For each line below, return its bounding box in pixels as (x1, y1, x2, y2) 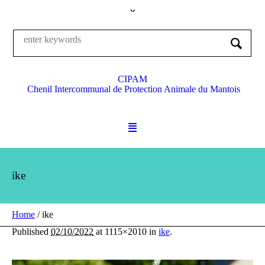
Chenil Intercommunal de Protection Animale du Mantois (27, 84, 240, 94)
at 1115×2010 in (93, 227, 159, 237)
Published (12, 227, 51, 237)
